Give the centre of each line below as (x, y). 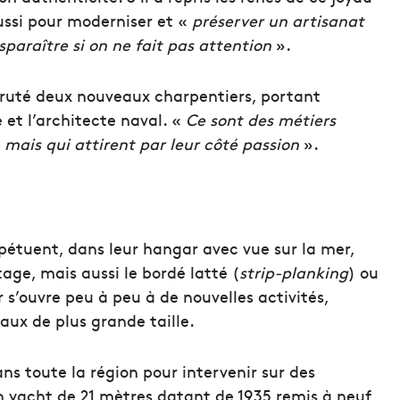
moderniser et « (127, 21)
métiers (307, 120)
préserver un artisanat (278, 21)
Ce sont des (229, 120)
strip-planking (294, 272)
